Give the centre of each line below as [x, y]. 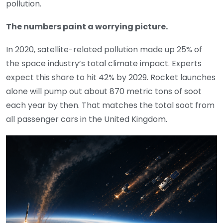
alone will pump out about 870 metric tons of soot [104, 91]
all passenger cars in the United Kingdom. [87, 119]
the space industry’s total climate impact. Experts [104, 63]
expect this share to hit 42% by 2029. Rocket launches [111, 77]
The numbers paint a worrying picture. [87, 26]
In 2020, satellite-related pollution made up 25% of [104, 49]
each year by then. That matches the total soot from [110, 105]
